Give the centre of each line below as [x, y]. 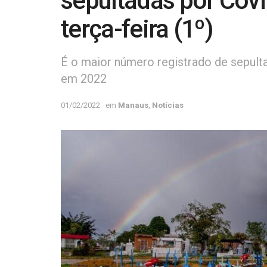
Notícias [168, 105]
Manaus [133, 105]
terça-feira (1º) [137, 29]
